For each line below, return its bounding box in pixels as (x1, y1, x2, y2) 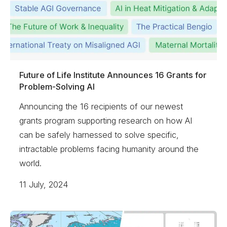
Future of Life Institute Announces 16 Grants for (19, 69, 207, 80)
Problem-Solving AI (19, 81, 95, 92)
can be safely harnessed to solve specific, (19, 130, 179, 140)
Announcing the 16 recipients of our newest (19, 101, 183, 112)
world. (19, 158, 42, 169)
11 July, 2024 (19, 179, 69, 190)
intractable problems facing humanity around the (19, 144, 199, 155)
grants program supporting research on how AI (19, 116, 193, 126)
